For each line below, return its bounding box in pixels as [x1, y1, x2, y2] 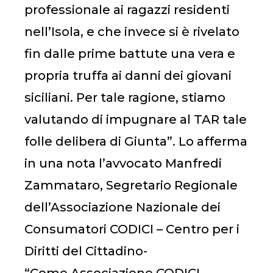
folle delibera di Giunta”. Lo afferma [24, 134, 247, 149]
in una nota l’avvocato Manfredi [24, 156, 222, 171]
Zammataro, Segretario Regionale [24, 178, 238, 193]
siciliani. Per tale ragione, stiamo [24, 90, 225, 105]
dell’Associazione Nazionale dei [24, 200, 221, 215]
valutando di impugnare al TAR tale [24, 112, 247, 127]
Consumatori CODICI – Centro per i [24, 222, 239, 237]
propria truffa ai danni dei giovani [24, 68, 232, 83]
